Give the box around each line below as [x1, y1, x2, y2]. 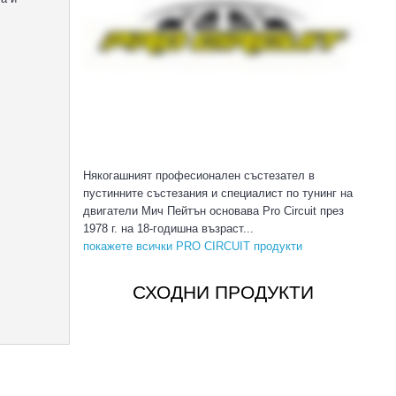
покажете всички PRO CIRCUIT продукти [82, 239, 306, 253]
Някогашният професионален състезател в [82, 168, 315, 182]
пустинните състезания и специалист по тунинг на [82, 186, 353, 200]
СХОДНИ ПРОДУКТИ [132, 281, 314, 302]
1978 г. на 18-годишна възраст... [82, 221, 254, 235]
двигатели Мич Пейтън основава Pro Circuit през [82, 203, 344, 217]
